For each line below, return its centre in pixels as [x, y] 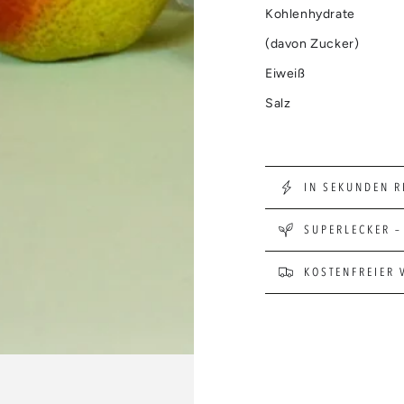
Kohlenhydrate [310, 14]
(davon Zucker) [312, 43]
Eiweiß [285, 73]
